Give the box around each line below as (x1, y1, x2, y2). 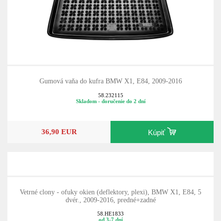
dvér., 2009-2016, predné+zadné (65, 196, 156, 204)
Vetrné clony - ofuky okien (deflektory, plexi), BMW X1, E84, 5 (20, 188, 201, 196)
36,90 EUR (41, 127, 77, 136)
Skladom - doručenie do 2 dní (75, 98, 146, 104)
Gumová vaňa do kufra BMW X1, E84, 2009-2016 (39, 77, 182, 85)
